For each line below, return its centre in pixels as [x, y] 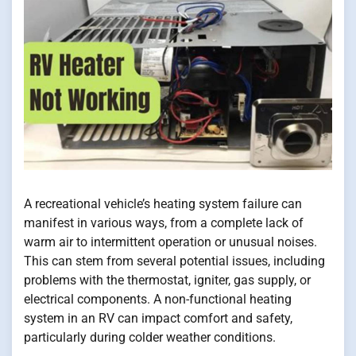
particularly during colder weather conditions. [150, 337]
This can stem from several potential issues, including [174, 261]
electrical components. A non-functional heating [158, 299]
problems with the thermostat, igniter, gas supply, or [167, 280]
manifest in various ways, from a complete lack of [164, 222]
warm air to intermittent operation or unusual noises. [170, 242]
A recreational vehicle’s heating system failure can [163, 203]
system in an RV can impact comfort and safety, [158, 318]
